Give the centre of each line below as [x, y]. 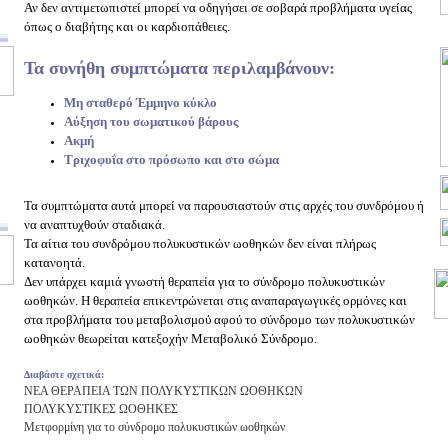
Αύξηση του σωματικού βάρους [151, 121]
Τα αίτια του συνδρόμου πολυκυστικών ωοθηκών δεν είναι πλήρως [200, 243]
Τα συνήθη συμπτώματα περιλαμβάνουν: [179, 68]
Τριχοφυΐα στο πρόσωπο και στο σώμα [171, 159]
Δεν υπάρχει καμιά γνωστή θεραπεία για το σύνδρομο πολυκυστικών [204, 281]
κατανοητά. [54, 262]
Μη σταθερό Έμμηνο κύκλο [140, 102]
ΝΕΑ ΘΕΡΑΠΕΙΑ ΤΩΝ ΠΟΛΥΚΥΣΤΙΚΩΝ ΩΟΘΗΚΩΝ [163, 391]
